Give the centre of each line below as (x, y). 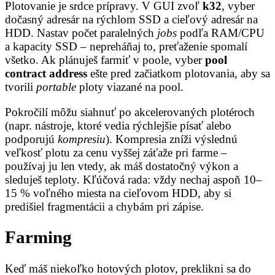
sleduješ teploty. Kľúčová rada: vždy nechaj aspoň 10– (134, 179)
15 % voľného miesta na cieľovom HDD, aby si (118, 193)
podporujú (31, 139)
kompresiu (82, 139)
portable (56, 87)
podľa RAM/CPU (221, 33)
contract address (46, 73)
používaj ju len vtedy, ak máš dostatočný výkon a (122, 166)
